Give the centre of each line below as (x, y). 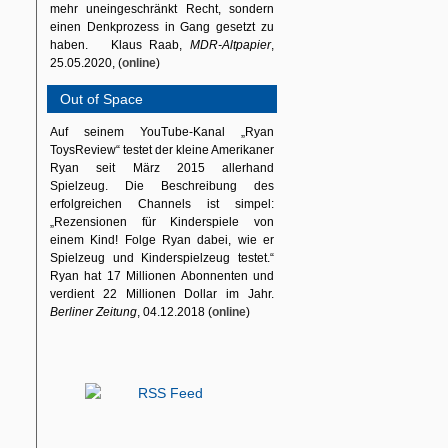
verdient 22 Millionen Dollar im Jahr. (162, 294)
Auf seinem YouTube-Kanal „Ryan (162, 132)
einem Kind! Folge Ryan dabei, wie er (162, 240)
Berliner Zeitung (93, 312)
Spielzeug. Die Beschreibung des (162, 186)
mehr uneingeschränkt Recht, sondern (162, 9)
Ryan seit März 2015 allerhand (162, 168)
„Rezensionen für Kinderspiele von (162, 222)
